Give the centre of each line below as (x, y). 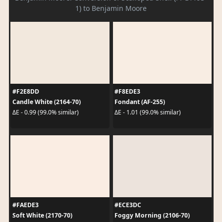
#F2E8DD (26, 91)
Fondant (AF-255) (140, 102)
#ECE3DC (128, 205)
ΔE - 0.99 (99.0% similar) (45, 112)
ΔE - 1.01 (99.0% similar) (148, 112)
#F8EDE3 (127, 91)
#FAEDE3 (25, 205)
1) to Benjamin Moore (111, 8)
